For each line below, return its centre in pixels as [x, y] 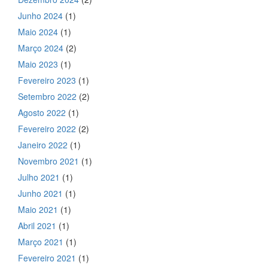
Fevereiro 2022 [47, 128]
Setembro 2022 [47, 96]
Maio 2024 [38, 31]
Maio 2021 [38, 209]
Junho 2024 [40, 15]
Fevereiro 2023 [47, 80]
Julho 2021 [39, 177]
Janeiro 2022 [43, 144]
